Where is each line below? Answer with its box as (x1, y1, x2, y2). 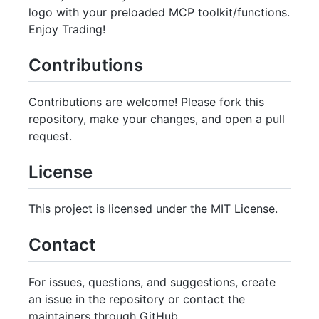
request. (28, 129, 72, 144)
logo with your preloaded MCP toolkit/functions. (28, 4, 290, 19)
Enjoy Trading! (28, 21, 105, 36)
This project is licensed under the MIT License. (28, 202, 278, 216)
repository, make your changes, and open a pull (28, 112, 285, 127)
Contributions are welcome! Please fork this (28, 95, 264, 110)
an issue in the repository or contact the (28, 291, 245, 306)
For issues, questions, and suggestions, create (28, 274, 276, 289)
